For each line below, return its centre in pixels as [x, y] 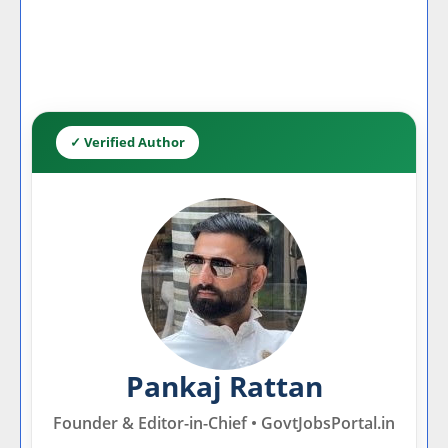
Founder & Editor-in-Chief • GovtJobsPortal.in [224, 423]
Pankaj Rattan [224, 386]
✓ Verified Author [127, 142]
